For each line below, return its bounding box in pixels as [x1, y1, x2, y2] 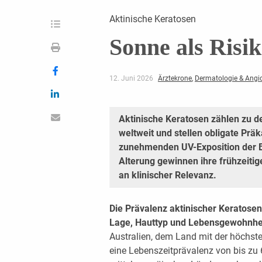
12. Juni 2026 [109, 74, 155, 82]
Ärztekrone [157, 74, 192, 82]
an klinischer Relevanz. [118, 169, 216, 181]
